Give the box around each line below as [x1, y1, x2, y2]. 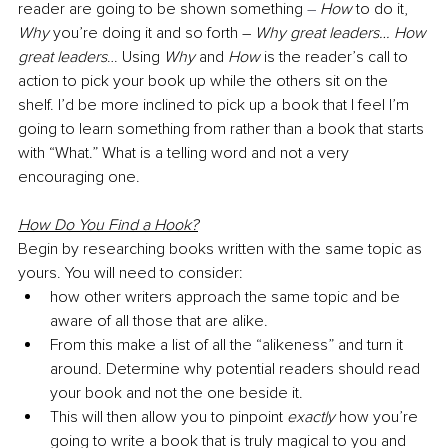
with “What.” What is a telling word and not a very [18, 142, 353, 163]
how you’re [339, 406, 422, 427]
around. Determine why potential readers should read [50, 358, 424, 379]
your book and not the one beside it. [50, 382, 303, 403]
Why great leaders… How [255, 22, 430, 43]
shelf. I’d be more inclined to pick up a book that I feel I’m [18, 94, 413, 115]
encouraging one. [18, 166, 144, 187]
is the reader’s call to [260, 46, 412, 67]
